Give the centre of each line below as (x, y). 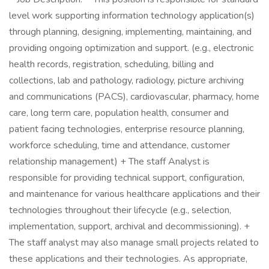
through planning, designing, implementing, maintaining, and (130, 32)
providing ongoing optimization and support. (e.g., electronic (131, 48)
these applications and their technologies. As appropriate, (128, 259)
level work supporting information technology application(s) (132, 16)
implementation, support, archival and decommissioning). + (129, 226)
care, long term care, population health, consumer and (119, 113)
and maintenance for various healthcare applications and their (134, 194)
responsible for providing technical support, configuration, (127, 178)
